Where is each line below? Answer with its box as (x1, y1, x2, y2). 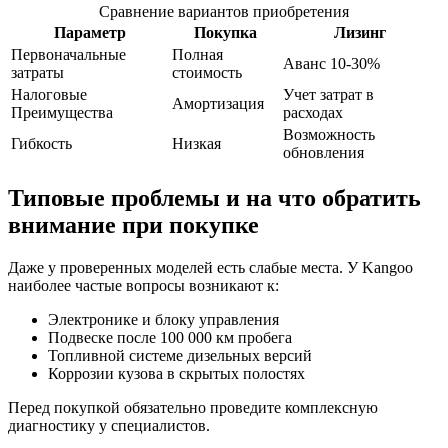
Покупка (194, 23, 257, 41)
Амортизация (172, 94, 264, 112)
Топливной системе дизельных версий (48, 346, 312, 364)
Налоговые (11, 85, 87, 103)
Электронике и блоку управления (48, 310, 279, 328)
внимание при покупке (8, 211, 259, 238)
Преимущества (11, 103, 113, 121)
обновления (283, 143, 364, 161)
